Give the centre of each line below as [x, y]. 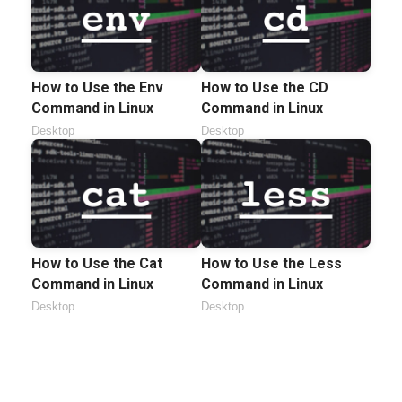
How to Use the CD [265, 87]
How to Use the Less [271, 263]
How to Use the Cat [97, 263]
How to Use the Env [97, 87]
